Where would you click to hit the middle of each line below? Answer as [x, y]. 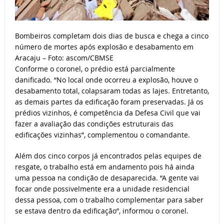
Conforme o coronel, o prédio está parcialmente [95, 69]
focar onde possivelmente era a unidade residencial [102, 189]
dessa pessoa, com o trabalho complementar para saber [109, 200]
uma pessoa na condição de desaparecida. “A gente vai [107, 178]
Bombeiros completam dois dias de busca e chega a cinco [111, 36]
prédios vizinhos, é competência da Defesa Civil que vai [107, 113]
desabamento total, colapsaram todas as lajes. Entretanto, [112, 91]
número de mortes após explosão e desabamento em [104, 47]
